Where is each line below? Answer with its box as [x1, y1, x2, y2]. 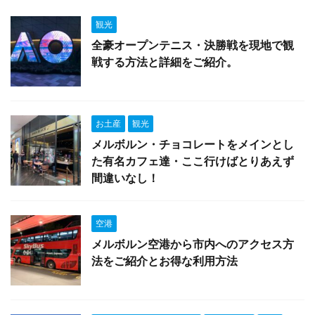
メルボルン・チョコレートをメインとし [91, 136, 294, 151]
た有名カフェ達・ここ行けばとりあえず [91, 153, 294, 168]
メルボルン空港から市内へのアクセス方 [91, 236, 294, 251]
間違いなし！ [91, 170, 159, 185]
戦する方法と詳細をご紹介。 [91, 54, 238, 69]
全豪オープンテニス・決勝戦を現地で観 [91, 37, 294, 52]
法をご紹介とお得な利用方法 [91, 253, 238, 268]
